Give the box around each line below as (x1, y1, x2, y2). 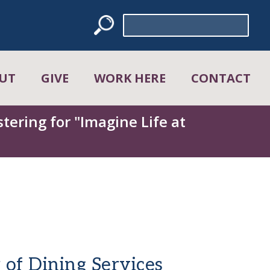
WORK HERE (93, 70, 166, 86)
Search (122, 14, 148, 27)
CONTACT (190, 70, 251, 86)
